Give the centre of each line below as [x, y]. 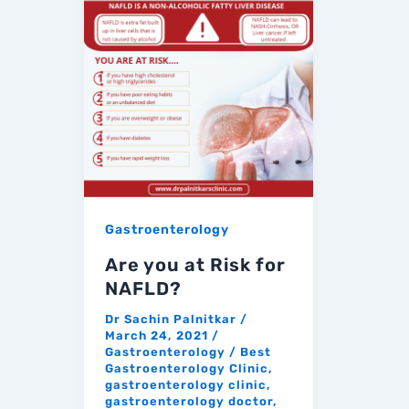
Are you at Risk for [195, 265]
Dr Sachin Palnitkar [172, 320]
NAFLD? [143, 289]
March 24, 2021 [158, 336]
